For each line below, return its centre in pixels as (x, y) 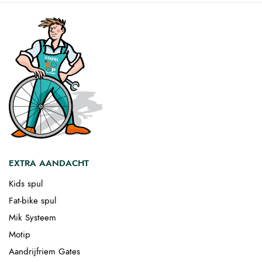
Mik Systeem (32, 218)
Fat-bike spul (32, 201)
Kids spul (26, 184)
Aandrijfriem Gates (44, 252)
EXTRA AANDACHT (49, 163)
